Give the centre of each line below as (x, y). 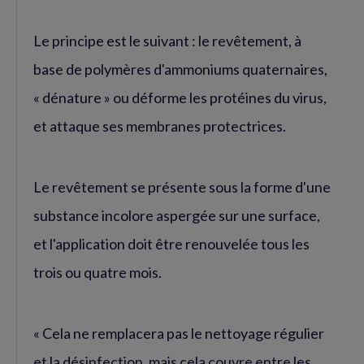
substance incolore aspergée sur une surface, (177, 215)
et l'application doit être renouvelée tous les (171, 243)
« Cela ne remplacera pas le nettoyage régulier (179, 333)
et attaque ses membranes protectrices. (160, 126)
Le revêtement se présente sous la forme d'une (182, 186)
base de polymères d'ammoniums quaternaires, (180, 69)
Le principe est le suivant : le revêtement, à (167, 40)
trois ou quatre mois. (97, 272)
